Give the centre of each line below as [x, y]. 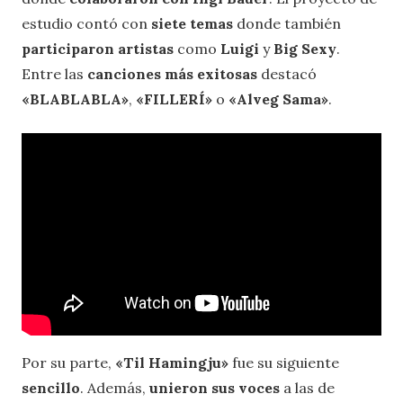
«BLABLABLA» [75, 99]
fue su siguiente [284, 363]
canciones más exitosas [174, 74]
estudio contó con [86, 24]
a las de [309, 388]
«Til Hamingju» [172, 363]
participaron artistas [99, 49]
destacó [289, 74]
